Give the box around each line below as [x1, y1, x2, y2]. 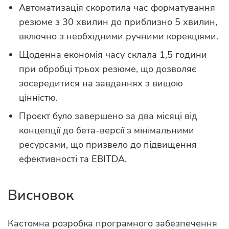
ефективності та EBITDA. [19, 153, 127, 166]
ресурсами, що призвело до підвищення [19, 139, 197, 151]
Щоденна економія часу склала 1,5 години [19, 49, 207, 61]
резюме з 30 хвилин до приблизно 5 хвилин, [19, 16, 217, 29]
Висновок [8, 186, 74, 205]
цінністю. [19, 91, 58, 104]
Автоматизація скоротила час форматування [19, 2, 215, 14]
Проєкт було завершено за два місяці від [19, 110, 197, 123]
